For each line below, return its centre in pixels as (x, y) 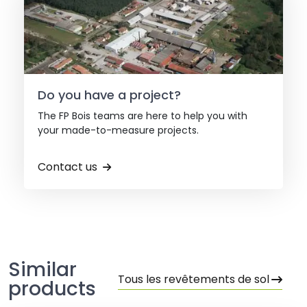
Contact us (67, 167)
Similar (42, 270)
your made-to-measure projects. (118, 131)
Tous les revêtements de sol (194, 280)
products (52, 289)
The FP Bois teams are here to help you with (143, 116)
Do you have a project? (109, 95)
